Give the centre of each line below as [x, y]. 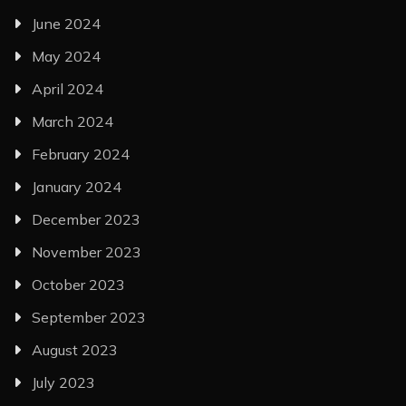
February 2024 [81, 154]
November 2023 [87, 251]
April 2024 [68, 88]
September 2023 [89, 317]
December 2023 [86, 219]
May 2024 [66, 56]
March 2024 [72, 121]
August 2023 [75, 349]
